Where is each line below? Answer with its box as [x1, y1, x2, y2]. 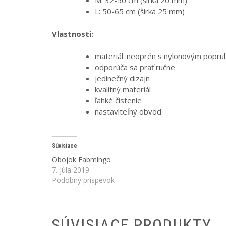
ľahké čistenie [95, 95, 142, 106]
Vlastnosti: [52, 28, 93, 39]
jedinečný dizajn [95, 73, 150, 84]
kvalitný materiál [95, 84, 151, 95]
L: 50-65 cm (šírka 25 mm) [95, 6, 185, 17]
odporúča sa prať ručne [95, 62, 175, 73]
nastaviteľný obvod [95, 106, 161, 117]
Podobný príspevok [52, 175, 115, 185]
